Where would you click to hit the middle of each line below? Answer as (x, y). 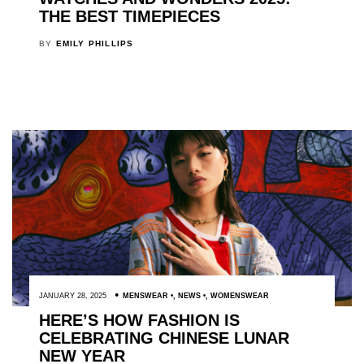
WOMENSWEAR (239, 296)
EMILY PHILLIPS (95, 43)
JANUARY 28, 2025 (72, 296)
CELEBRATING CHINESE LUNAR (164, 338)
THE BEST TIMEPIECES (129, 17)
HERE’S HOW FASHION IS (139, 321)
